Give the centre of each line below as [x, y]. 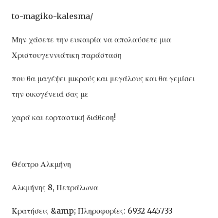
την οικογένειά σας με [50, 94]
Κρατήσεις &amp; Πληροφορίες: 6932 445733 [92, 210]
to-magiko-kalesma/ [52, 16]
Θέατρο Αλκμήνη [41, 164]
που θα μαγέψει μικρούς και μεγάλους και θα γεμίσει [103, 78]
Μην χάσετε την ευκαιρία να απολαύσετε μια [91, 39]
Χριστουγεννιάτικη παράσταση [67, 55]
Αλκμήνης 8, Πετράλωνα [55, 187]
